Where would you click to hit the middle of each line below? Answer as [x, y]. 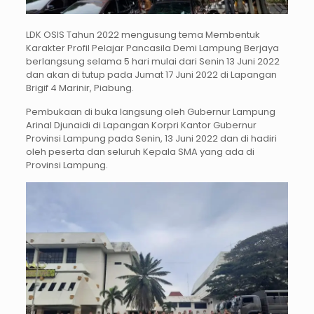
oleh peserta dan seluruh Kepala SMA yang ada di [140, 152]
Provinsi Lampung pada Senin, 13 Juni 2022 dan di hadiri [151, 139]
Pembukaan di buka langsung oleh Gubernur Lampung [150, 112]
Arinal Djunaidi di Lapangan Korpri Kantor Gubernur [141, 125]
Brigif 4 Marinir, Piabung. [80, 88]
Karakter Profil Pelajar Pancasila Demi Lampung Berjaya [152, 48]
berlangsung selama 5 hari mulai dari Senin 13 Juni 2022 [152, 62]
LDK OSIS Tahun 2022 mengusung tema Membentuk [143, 35]
